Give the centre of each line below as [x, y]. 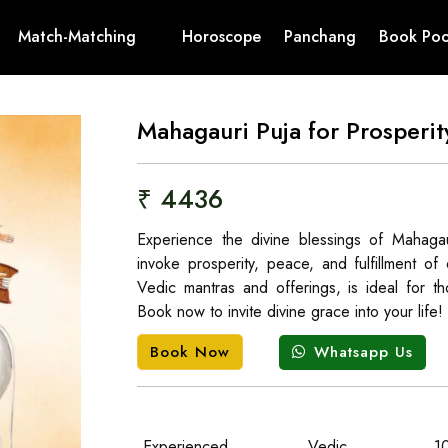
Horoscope [221, 37]
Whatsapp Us [364, 351]
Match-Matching [77, 37]
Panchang [320, 37]
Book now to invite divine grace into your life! [290, 312]
